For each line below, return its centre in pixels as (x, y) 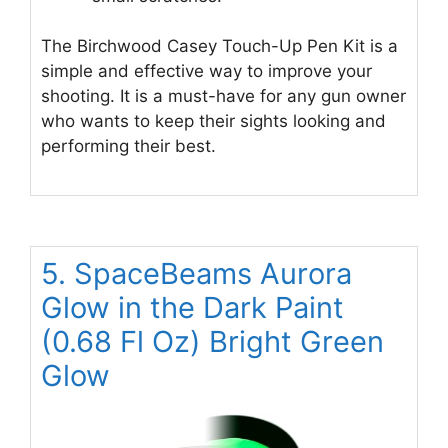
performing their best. (128, 146)
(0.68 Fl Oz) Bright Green (212, 341)
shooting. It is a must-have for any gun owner (223, 96)
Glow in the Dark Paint (192, 307)
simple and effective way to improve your (206, 71)
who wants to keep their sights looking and (213, 121)
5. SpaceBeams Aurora (196, 273)
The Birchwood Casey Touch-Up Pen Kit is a (219, 46)
